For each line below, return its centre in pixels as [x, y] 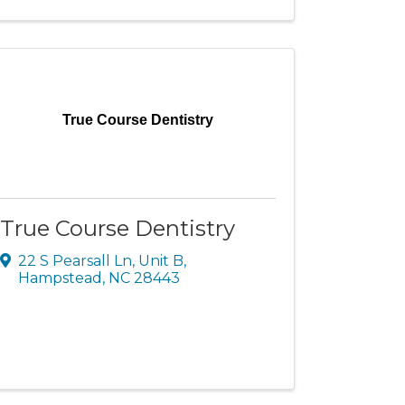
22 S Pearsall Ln [75, 260]
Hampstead [61, 278]
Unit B [161, 260]
